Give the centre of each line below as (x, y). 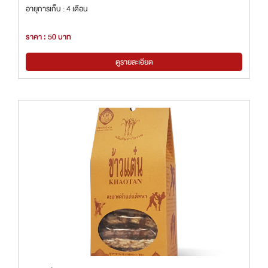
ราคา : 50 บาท (48, 37)
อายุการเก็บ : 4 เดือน (57, 9)
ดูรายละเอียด (134, 62)
